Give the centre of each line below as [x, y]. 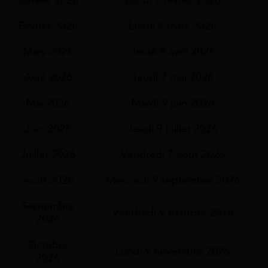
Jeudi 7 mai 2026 [173, 77]
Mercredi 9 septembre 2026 [173, 180]
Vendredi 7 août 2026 [173, 154]
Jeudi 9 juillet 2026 [173, 128]
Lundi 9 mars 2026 [173, 25]
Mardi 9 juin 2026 [173, 103]
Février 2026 [48, 25]
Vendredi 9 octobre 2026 [173, 212]
